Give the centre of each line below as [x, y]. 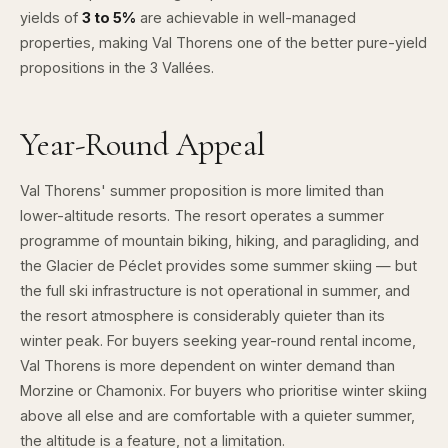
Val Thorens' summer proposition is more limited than [202, 190]
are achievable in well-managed [246, 17]
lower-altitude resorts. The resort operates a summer [202, 215]
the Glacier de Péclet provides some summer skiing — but [218, 265]
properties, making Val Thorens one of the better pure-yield [223, 42]
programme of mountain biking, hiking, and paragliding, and [219, 240]
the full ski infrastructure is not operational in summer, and [215, 290]
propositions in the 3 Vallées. [117, 67]
